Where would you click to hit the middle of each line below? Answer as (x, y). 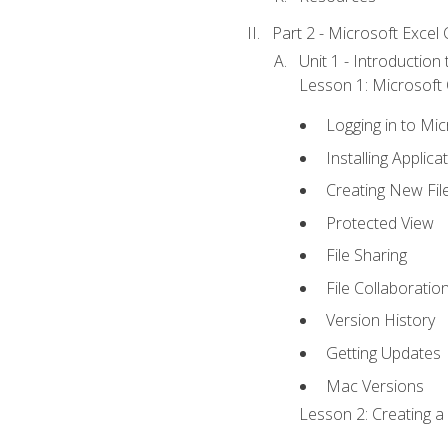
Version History (381, 320)
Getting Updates (384, 353)
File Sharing (367, 255)
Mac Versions (375, 385)
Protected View (380, 222)
